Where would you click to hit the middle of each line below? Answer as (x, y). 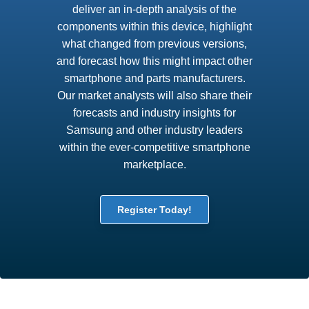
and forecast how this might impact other (154, 61)
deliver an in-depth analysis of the (154, 9)
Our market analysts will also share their (154, 96)
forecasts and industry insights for (154, 113)
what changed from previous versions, (154, 44)
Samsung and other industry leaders (154, 130)
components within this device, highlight (154, 27)
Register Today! (154, 210)
